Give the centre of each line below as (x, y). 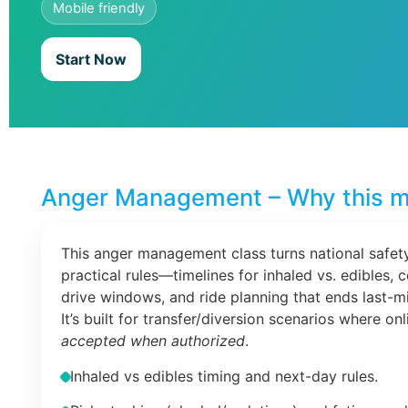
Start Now (91, 60)
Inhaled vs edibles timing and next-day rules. (224, 376)
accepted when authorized (153, 341)
